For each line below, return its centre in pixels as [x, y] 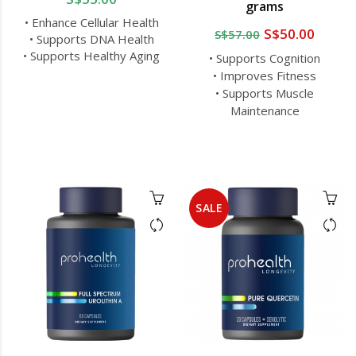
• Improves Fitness [265, 76]
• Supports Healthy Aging [91, 56]
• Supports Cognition [265, 58]
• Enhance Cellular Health [91, 23]
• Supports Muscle [265, 93]
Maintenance [265, 111]
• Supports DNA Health [91, 39]
